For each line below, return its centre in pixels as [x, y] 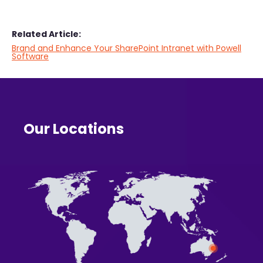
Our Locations [74, 129]
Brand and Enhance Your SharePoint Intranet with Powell [127, 48]
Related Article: [46, 34]
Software [30, 56]
